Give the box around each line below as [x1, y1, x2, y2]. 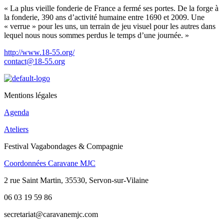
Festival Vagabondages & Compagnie [4, 141, 123, 150]
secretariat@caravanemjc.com [4, 209, 98, 218]
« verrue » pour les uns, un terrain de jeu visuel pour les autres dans [4, 21, 215, 30]
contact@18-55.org [4, 56, 65, 65]
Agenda [4, 107, 29, 116]
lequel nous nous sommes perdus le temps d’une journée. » [4, 30, 189, 39]
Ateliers [4, 124, 28, 133]
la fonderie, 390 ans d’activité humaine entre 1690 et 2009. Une [4, 12, 204, 21]
